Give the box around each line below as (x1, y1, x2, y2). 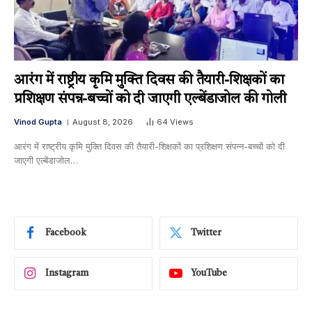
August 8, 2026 (72, 116, 133, 127)
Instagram (45, 269, 88, 279)
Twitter (191, 228, 221, 238)
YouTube (191, 269, 227, 279)
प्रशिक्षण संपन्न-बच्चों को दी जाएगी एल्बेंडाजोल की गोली (14, 92, 286, 107)
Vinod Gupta (14, 116, 62, 127)
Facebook (45, 228, 86, 238)
